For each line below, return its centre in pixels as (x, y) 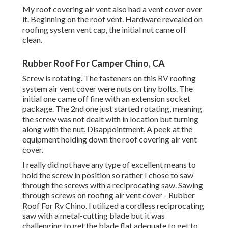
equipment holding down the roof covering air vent (110, 139)
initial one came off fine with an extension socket (106, 99)
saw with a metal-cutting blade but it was (94, 216)
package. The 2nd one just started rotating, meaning (112, 109)
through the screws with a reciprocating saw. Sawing (113, 185)
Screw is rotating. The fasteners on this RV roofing (109, 78)
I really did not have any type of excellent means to (109, 165)
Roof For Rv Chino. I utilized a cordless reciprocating (113, 206)
